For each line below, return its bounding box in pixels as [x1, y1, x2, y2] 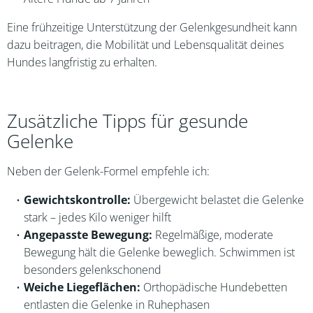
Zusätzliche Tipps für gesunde [7, 109, 248, 133]
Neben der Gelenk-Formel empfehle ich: [7, 163, 210, 179]
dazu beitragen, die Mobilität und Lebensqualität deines [7, 37, 284, 52]
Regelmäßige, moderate [152, 227, 273, 242]
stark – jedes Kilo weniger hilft [24, 210, 171, 225]
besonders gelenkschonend [24, 262, 161, 277]
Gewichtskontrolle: [23, 192, 131, 208]
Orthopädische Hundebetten [140, 279, 287, 295]
